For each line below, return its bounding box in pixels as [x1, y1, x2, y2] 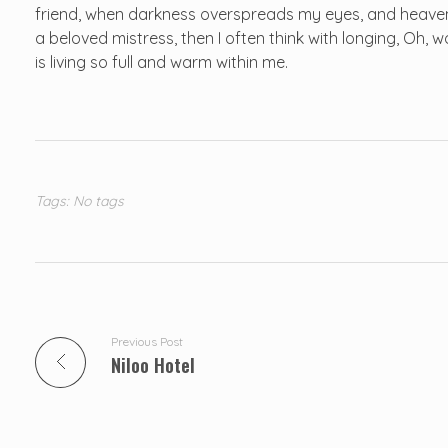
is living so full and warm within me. [35, 51, 288, 72]
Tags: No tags [35, 191, 124, 210]
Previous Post [111, 333, 183, 349]
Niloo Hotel [111, 351, 195, 378]
